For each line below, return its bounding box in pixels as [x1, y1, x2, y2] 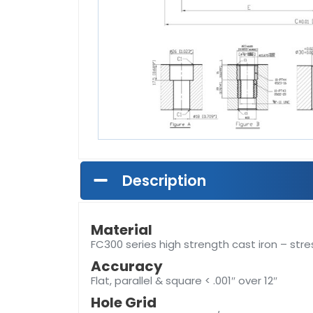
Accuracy [91, 256, 163, 277]
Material [91, 220, 152, 240]
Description [122, 170, 206, 191]
